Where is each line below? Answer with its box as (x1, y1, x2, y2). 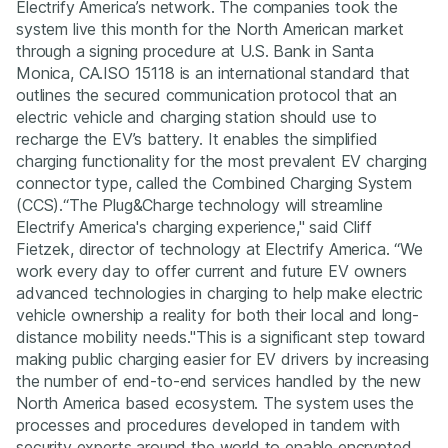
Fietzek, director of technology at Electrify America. (16, 239, 395, 260)
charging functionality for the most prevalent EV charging (16, 151, 427, 172)
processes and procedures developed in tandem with (16, 415, 401, 436)
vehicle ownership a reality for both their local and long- (16, 305, 419, 326)
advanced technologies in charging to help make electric (16, 283, 424, 304)
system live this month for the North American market (16, 19, 404, 40)
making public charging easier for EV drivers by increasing (16, 349, 429, 370)
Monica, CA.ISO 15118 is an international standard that (16, 63, 410, 84)
